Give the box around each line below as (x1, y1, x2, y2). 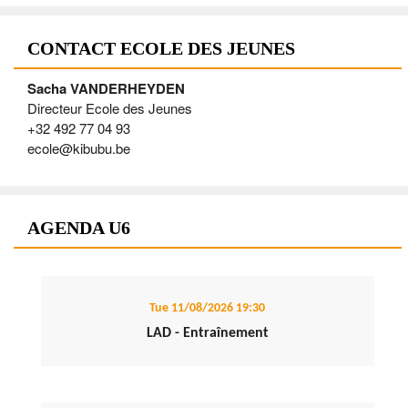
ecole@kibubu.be (27, 138, 130, 158)
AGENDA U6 (27, 218, 130, 239)
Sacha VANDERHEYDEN (27, 78, 185, 99)
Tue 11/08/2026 (149, 301, 234, 316)
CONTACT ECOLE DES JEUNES (27, 38, 295, 59)
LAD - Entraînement (146, 326, 269, 342)
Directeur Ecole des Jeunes (27, 98, 192, 118)
